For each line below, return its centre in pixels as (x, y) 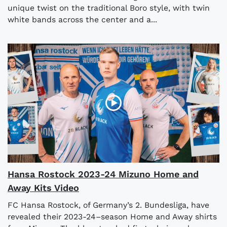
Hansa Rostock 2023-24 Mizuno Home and (103, 174)
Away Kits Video (43, 187)
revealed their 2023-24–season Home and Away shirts (112, 216)
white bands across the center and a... (82, 19)
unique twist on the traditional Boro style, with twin (109, 8)
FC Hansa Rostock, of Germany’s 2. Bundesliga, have (108, 205)
